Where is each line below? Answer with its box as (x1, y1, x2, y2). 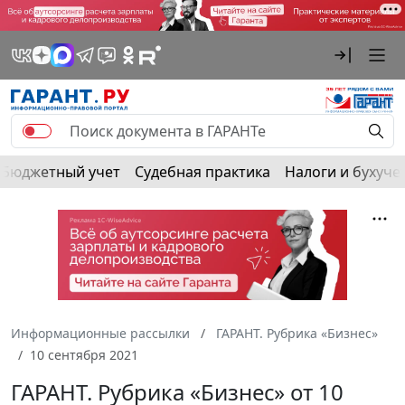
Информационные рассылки (11, 324, 190, 342)
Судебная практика (135, 161, 270, 182)
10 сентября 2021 (30, 345, 138, 363)
